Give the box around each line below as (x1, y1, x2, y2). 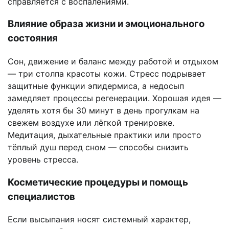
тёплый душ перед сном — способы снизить (8, 142, 189, 153)
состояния (8, 32, 58, 44)
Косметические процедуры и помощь (8, 176, 188, 188)
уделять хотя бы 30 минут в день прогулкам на (8, 105, 199, 116)
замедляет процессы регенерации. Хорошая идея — (8, 93, 221, 104)
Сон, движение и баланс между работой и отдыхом (8, 56, 218, 67)
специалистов (8, 190, 75, 202)
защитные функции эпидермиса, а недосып (8, 81, 184, 91)
